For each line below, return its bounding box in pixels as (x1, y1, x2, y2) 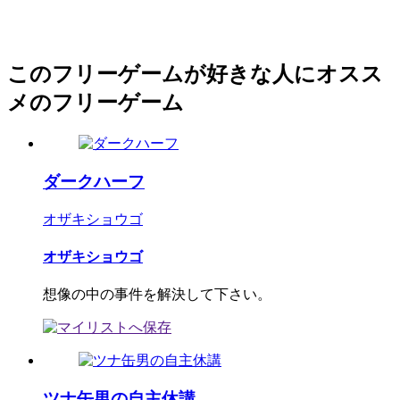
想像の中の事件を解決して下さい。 (43, 287, 271, 303)
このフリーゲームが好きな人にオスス (7, 62, 383, 87)
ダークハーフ (43, 172, 145, 192)
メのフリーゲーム (7, 91, 184, 115)
